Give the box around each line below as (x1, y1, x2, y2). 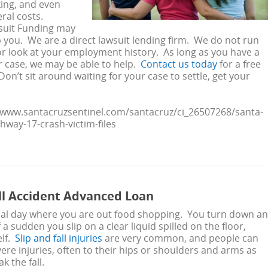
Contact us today (141, 57, 217, 71)
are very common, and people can (102, 232, 258, 245)
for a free (217, 57, 261, 71)
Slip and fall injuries (15, 232, 102, 245)
